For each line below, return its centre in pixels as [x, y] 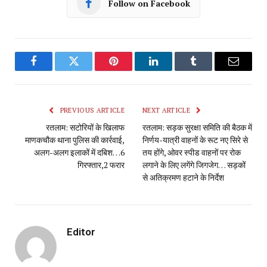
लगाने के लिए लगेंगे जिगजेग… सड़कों [194, 165]
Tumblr [208, 70]
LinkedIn [172, 70]
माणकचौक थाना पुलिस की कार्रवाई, [75, 140]
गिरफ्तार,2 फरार [101, 165]
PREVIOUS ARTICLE [91, 111]
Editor [81, 232]
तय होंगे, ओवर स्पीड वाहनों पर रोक [192, 153]
